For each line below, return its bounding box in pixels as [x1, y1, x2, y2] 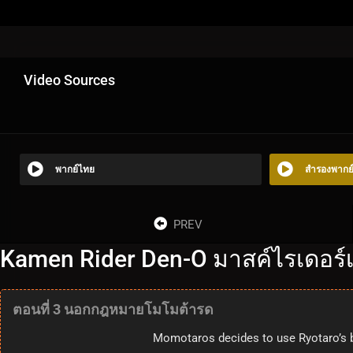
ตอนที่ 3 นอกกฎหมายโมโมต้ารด [13, 300, 214, 318]
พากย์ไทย [55, 163, 95, 175]
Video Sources [24, 71, 115, 88]
